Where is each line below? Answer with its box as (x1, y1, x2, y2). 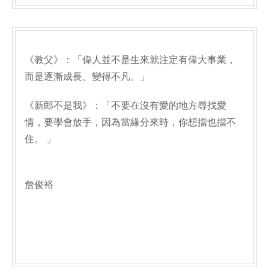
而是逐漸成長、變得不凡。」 (25, 71, 150, 82)
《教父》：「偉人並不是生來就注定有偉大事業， (25, 55, 236, 65)
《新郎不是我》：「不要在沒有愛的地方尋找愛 (25, 100, 226, 110)
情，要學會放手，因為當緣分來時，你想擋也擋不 (25, 117, 236, 127)
